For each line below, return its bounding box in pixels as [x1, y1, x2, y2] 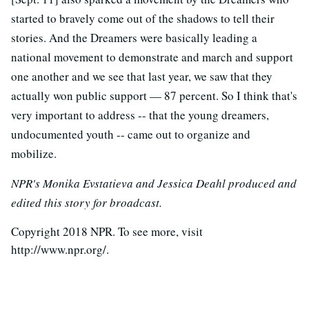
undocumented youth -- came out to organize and [11, 126, 250, 142]
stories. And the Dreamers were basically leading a [11, 29, 257, 46]
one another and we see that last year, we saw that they [11, 68, 272, 84]
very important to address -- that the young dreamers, [11, 106, 269, 123]
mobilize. [11, 145, 57, 161]
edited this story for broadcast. [11, 194, 162, 210]
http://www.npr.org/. [11, 241, 109, 257]
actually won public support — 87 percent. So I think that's [11, 87, 297, 103]
